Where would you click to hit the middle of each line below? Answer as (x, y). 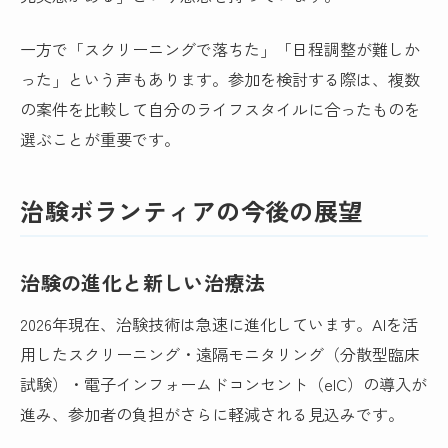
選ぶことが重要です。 (100, 138)
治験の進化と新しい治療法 (142, 283)
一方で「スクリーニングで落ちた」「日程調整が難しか (220, 48)
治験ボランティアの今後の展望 (191, 211)
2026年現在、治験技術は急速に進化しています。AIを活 (219, 324)
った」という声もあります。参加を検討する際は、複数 (220, 78)
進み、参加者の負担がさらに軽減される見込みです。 (212, 414)
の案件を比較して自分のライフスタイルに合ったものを (220, 108)
